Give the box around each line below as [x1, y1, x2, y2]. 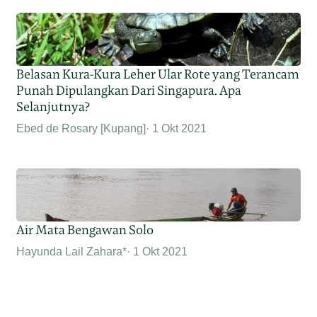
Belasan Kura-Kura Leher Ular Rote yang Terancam [16, 66, 300, 83]
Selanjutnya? [16, 98, 91, 115]
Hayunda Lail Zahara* [16, 246, 127, 258]
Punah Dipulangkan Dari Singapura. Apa [16, 82, 242, 99]
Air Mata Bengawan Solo [16, 221, 154, 238]
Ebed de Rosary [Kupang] [16, 122, 146, 135]
